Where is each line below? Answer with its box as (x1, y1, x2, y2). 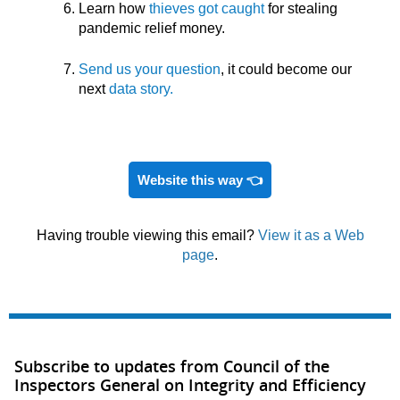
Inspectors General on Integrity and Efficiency (14, 373, 366, 396)
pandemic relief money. (79, 20, 225, 36)
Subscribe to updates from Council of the (14, 354, 329, 377)
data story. (109, 80, 173, 96)
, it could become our (221, 61, 352, 77)
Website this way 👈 (137, 171, 262, 187)
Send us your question (79, 61, 221, 77)
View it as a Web (257, 227, 364, 243)
